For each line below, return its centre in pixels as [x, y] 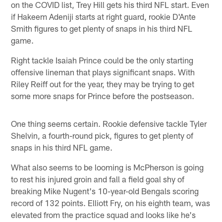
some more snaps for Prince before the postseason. [103, 95]
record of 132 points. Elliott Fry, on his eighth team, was [111, 202]
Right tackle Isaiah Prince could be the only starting [102, 60]
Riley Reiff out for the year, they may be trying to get [103, 83]
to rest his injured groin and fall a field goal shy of [98, 179]
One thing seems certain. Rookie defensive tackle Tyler [109, 123]
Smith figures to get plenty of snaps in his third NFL [102, 28]
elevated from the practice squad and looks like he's [104, 214]
